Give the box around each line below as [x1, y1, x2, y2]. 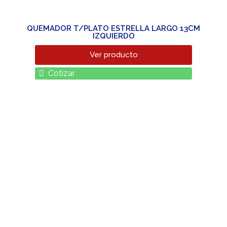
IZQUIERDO [92, 31, 135, 41]
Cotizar [48, 68, 75, 78]
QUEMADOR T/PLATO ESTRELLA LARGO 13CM [27, 23, 200, 33]
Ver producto [89, 50, 138, 59]
